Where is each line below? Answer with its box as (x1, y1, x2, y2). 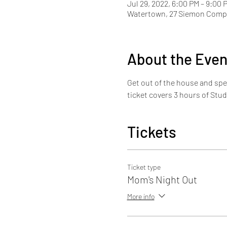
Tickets (127, 123, 176, 141)
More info (127, 192, 155, 201)
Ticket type (127, 163, 161, 172)
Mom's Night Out (127, 173, 197, 186)
